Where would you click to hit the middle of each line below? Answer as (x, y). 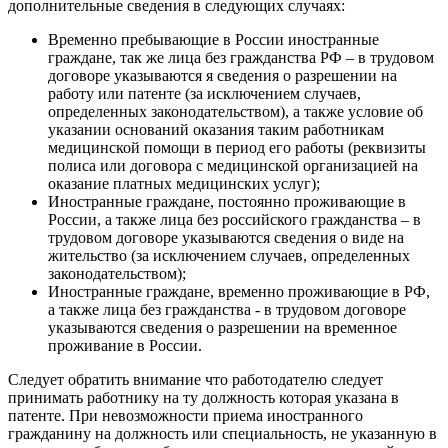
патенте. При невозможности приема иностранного (185, 416)
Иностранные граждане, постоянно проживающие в (227, 202)
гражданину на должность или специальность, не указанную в (222, 434)
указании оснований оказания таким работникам (216, 130)
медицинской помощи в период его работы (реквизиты (237, 148)
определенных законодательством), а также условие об (235, 112)
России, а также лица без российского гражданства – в (234, 220)
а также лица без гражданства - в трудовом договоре (227, 310)
